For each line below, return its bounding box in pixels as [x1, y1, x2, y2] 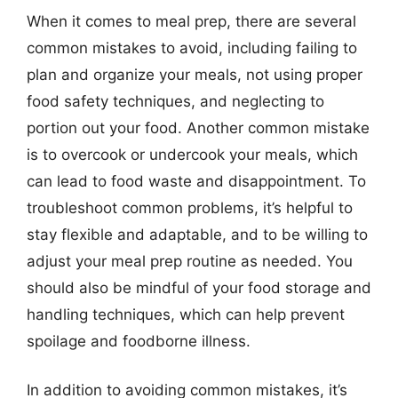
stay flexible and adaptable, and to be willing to [27, 225, 368, 243]
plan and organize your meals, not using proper [27, 65, 362, 84]
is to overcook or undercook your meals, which [27, 145, 358, 163]
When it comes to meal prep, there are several [27, 12, 356, 30]
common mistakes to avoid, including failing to [27, 38, 357, 57]
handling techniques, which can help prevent [27, 305, 345, 323]
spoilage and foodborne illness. [27, 331, 251, 350]
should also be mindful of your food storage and [27, 278, 371, 297]
